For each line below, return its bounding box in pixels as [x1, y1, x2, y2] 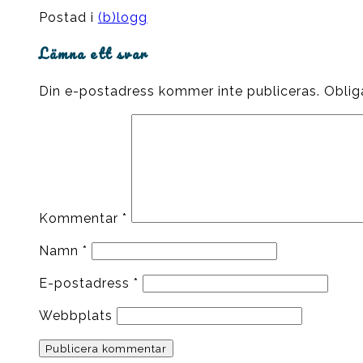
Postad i [38, 9, 98, 25]
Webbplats [38, 308, 113, 324]
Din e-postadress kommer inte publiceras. [38, 83, 320, 100]
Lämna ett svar [38, 42, 147, 66]
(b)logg [97, 9, 147, 25]
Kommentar [38, 211, 122, 227]
